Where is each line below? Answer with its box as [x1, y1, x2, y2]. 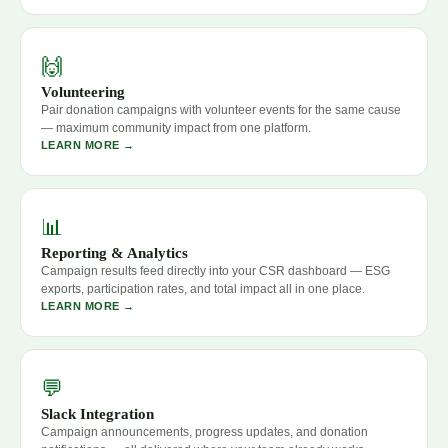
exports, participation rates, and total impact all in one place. [41, 282, 365, 297]
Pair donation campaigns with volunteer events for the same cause [41, 103, 401, 118]
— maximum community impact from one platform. [41, 121, 311, 136]
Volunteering [41, 84, 125, 101]
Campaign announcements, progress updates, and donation [41, 425, 368, 440]
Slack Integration [41, 406, 154, 423]
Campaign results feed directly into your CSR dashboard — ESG [41, 264, 390, 279]
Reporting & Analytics [41, 245, 188, 262]
